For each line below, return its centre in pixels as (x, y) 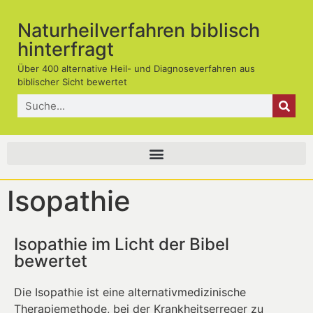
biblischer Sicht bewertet (72, 82)
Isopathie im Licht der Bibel (122, 245)
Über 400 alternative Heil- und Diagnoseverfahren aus (136, 68)
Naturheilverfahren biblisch (139, 30)
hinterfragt (66, 49)
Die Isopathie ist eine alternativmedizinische (130, 292)
